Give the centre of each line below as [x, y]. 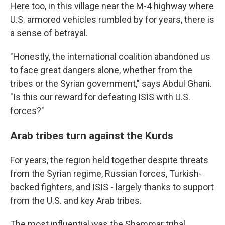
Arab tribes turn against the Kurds [92, 135]
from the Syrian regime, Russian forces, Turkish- [106, 174]
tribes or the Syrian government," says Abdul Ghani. [111, 84]
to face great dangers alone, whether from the [101, 70]
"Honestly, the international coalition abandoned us [110, 57]
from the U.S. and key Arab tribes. [76, 201]
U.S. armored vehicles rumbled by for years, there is [112, 19]
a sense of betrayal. [49, 33]
